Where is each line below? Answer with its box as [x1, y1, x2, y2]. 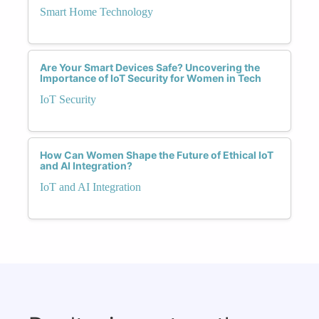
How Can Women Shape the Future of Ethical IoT [40, 148, 273, 161]
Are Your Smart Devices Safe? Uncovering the [40, 61, 260, 73]
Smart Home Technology [40, 5, 153, 18]
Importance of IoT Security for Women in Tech [40, 71, 261, 84]
